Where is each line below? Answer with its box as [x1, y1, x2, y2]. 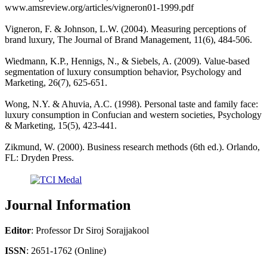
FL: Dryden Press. [5, 152, 74, 163]
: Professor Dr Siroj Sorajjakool [31, 225, 149, 235]
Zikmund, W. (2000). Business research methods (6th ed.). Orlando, [5, 141, 260, 152]
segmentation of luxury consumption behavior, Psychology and [5, 66, 241, 77]
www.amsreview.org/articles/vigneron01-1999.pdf [5, 2, 194, 13]
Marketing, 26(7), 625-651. [5, 77, 107, 88]
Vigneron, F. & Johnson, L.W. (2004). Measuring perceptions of [5, 23, 246, 34]
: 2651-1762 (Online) [26, 245, 106, 256]
